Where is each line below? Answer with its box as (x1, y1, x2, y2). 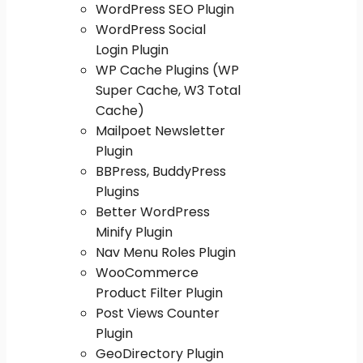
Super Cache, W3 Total (96, 80, 241, 100)
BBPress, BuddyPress (96, 161, 226, 181)
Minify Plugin (96, 222, 173, 241)
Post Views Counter (96, 303, 220, 322)
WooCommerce (96, 263, 199, 282)
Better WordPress (96, 202, 210, 221)
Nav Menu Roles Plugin (96, 242, 236, 262)
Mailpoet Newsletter (96, 121, 225, 140)
